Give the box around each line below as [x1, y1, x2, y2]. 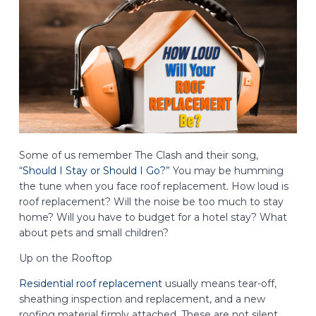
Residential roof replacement [18, 276, 162, 290]
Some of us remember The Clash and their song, [18, 148, 258, 162]
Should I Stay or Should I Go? [22, 164, 166, 177]
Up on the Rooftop [18, 251, 112, 265]
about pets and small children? [18, 226, 169, 239]
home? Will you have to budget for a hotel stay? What [18, 210, 287, 224]
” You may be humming [165, 164, 284, 177]
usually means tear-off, [162, 276, 276, 290]
